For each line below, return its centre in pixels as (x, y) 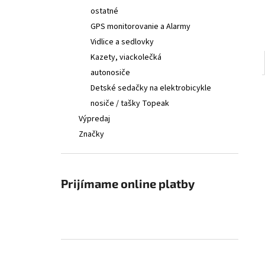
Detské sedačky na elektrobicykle (151, 88)
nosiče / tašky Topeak (130, 104)
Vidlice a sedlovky (122, 42)
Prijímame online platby (128, 183)
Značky (91, 134)
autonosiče (110, 73)
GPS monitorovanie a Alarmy (140, 27)
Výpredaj (94, 119)
